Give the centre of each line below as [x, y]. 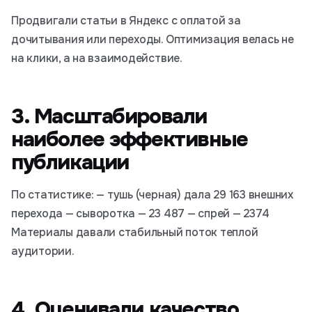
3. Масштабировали [109, 116]
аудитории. [43, 251]
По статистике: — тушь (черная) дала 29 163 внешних [152, 195]
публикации [70, 162]
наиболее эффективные [130, 139]
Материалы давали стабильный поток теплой [135, 232]
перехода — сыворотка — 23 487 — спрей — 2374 [140, 213]
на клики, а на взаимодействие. [97, 58]
